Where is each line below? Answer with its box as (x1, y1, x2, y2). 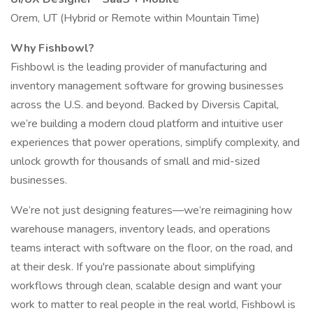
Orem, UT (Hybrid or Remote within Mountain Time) (10, 10, 260, 26)
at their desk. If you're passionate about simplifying (10, 259, 255, 275)
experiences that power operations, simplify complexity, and (10, 135, 300, 150)
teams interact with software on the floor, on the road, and (10, 240, 293, 256)
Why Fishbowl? (10, 41, 94, 56)
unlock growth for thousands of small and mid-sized (10, 154, 260, 169)
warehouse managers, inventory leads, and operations (10, 221, 270, 237)
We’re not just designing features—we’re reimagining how (10, 203, 292, 218)
